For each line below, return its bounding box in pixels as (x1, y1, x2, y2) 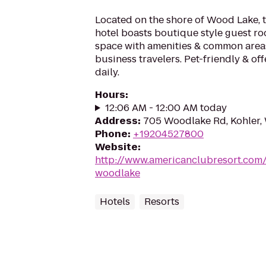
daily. (95, 65, 119, 79)
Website (95, 140, 138, 154)
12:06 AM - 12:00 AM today (104, 101, 227, 115)
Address (95, 114, 138, 128)
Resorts (144, 195, 179, 208)
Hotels (100, 195, 130, 208)
